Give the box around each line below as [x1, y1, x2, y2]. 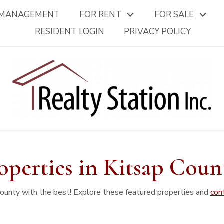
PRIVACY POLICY [124, 26, 191, 38]
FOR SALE [154, 8, 194, 20]
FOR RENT [79, 8, 122, 20]
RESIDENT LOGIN [35, 26, 105, 38]
